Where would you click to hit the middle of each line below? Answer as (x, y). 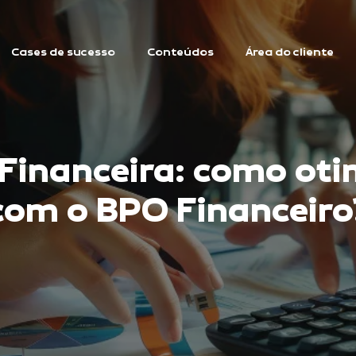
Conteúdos (180, 52)
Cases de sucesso (63, 52)
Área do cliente (289, 52)
